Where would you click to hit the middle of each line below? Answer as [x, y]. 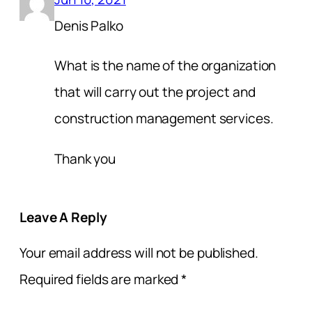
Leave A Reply [63, 217]
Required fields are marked [101, 280]
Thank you [85, 158]
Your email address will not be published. [139, 253]
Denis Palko [89, 26]
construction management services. [164, 119]
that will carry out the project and [155, 92]
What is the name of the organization [165, 66]
